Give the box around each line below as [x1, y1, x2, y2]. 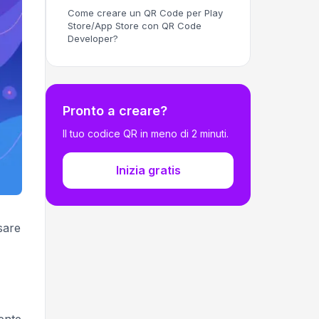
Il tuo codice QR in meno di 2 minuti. [63, 127, 229, 140]
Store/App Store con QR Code [68, 20, 202, 31]
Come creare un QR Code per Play [68, 7, 223, 19]
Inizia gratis [115, 163, 181, 177]
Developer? [68, 33, 118, 44]
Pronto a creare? [63, 103, 167, 118]
